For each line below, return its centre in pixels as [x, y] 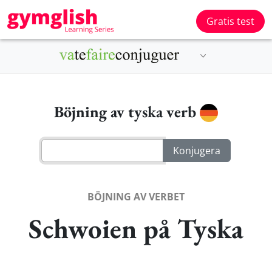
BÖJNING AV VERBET [136, 196]
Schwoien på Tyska [136, 228]
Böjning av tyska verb [127, 112]
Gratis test [230, 21]
